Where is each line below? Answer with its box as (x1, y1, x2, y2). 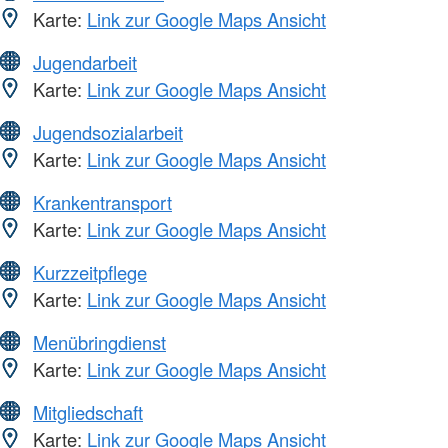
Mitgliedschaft (33, 398, 143, 425)
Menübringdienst (33, 328, 166, 355)
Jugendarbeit (33, 48, 137, 75)
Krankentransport (33, 188, 172, 215)
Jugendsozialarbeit (33, 118, 183, 145)
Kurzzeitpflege (33, 258, 147, 285)
